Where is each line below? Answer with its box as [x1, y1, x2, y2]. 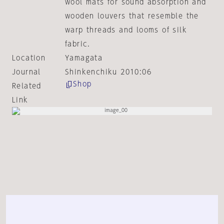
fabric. [64, 40, 90, 47]
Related [12, 82, 41, 89]
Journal [12, 68, 41, 75]
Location [12, 54, 46, 61]
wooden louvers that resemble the [64, 12, 199, 19]
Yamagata [64, 54, 103, 61]
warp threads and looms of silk [64, 26, 187, 33]
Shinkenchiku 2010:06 [64, 68, 151, 75]
